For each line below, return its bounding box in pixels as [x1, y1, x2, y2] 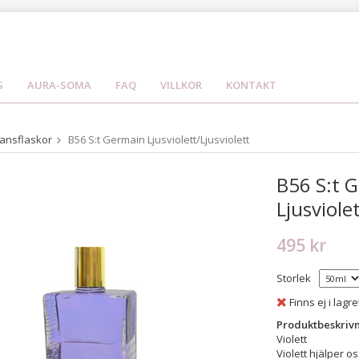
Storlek [276, 271, 311, 285]
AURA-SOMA [27, 78, 91, 92]
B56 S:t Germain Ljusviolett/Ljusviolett [68, 132, 249, 147]
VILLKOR [160, 78, 202, 92]
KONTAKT [226, 78, 276, 92]
